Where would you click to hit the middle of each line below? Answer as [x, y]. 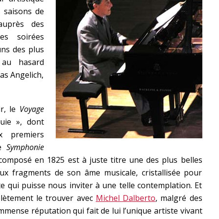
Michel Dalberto [126, 198]
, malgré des [179, 198]
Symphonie [25, 147]
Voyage [32, 109]
